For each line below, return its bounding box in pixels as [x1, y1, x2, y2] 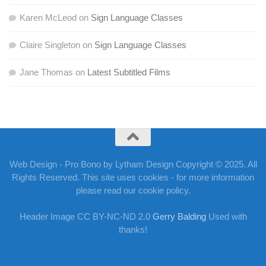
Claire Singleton [20, 40, 80, 50]
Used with [208, 211, 247, 222]
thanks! [119, 224, 147, 235]
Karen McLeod [20, 12, 77, 23]
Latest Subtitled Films [87, 67, 170, 78]
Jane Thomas [20, 67, 73, 78]
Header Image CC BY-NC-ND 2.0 [19, 211, 153, 222]
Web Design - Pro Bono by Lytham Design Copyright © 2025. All [9, 159, 257, 170]
